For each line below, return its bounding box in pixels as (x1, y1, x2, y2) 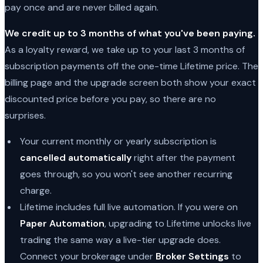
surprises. (5, 109, 46, 122)
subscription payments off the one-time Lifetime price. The (5, 59, 258, 72)
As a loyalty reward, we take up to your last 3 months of (5, 43, 245, 56)
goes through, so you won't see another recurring (19, 167, 232, 180)
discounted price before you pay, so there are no (5, 92, 216, 105)
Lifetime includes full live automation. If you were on (19, 200, 238, 213)
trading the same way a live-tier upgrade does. (19, 233, 221, 246)
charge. (19, 184, 52, 197)
